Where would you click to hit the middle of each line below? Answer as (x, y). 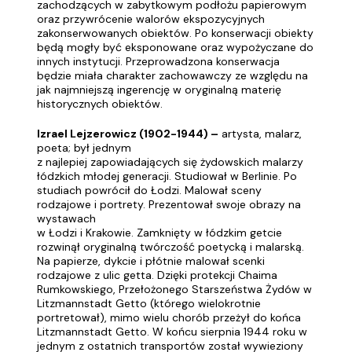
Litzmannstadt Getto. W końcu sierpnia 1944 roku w (172, 332)
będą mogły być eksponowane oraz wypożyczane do (175, 47)
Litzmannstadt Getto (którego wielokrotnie (149, 303)
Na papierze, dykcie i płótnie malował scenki (151, 261)
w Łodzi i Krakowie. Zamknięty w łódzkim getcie (159, 233)
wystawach (66, 218)
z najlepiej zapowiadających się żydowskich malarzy (170, 162)
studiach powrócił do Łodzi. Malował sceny (149, 190)
